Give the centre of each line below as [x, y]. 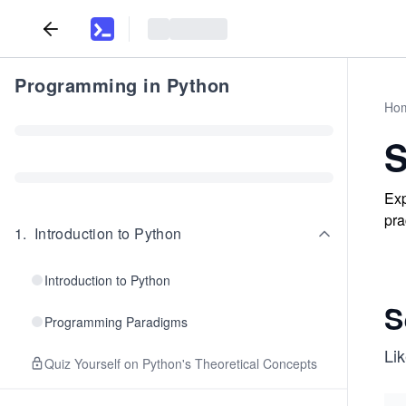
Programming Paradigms [116, 322]
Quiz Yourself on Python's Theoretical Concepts [181, 363]
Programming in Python [122, 85]
